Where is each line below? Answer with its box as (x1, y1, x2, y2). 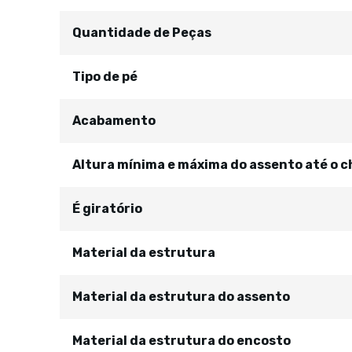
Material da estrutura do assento (72, 289, 290, 304)
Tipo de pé (72, 69, 137, 84)
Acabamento (72, 113, 156, 128)
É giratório (72, 201, 142, 216)
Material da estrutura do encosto (72, 333, 291, 348)
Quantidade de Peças (72, 25, 211, 40)
